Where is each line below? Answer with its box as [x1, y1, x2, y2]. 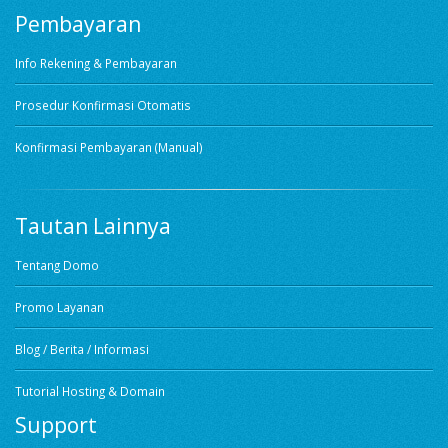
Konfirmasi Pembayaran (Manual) [15, 139, 203, 156]
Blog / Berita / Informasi [15, 341, 149, 358]
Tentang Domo [15, 257, 99, 274]
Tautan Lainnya [15, 211, 171, 241]
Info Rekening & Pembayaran [15, 55, 177, 72]
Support [15, 410, 97, 440]
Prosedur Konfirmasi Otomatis [15, 97, 191, 114]
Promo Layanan [15, 299, 104, 316]
